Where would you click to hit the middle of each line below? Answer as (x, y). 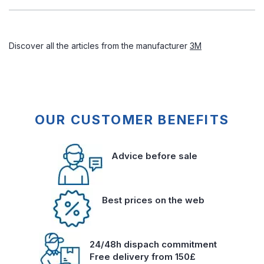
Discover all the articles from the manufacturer (99, 46)
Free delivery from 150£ (142, 257)
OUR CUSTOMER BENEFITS (132, 120)
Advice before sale (154, 156)
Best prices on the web (153, 200)
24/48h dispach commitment (153, 244)
